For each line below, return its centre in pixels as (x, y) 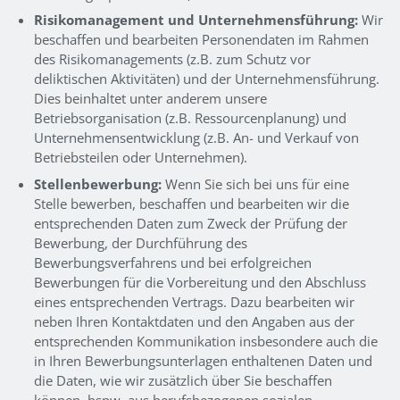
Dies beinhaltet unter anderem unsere (150, 99)
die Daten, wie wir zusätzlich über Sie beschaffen (183, 380)
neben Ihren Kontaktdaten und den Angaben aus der (194, 321)
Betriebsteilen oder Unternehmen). (140, 158)
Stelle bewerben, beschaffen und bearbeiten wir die (191, 203)
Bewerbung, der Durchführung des (140, 242)
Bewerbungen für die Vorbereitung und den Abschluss (200, 282)
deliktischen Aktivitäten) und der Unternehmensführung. (206, 79)
